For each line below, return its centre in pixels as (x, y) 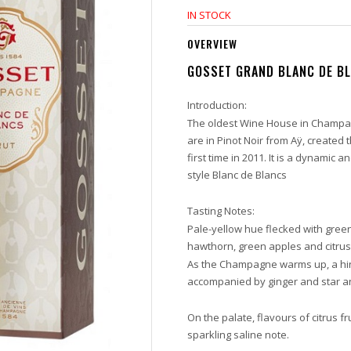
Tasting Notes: (221, 211)
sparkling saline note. (238, 335)
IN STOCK (209, 15)
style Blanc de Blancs (237, 175)
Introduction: (217, 105)
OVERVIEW (212, 43)
